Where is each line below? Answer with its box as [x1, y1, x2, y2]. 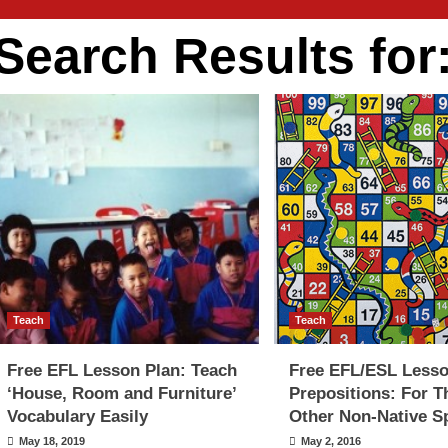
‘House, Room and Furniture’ [6, 384, 236, 403]
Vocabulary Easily [6, 407, 148, 426]
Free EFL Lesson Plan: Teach [6, 361, 237, 380]
